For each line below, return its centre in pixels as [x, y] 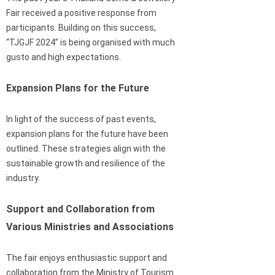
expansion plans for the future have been [87, 134]
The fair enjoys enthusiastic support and [87, 258]
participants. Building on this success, [81, 27]
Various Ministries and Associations [90, 227]
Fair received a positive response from [81, 13]
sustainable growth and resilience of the [86, 163]
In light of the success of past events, [81, 119]
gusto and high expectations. [64, 57]
